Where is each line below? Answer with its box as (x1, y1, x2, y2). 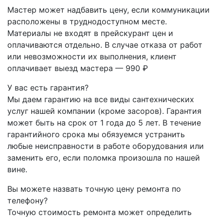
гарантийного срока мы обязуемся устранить (7, 129, 185, 139)
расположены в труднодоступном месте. (7, 16, 167, 26)
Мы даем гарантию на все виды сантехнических (7, 94, 194, 104)
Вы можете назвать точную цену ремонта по (7, 183, 181, 194)
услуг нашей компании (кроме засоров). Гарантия (7, 106, 201, 116)
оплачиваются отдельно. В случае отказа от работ (7, 39, 202, 50)
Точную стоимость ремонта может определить (7, 207, 192, 217)
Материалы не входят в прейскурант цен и (7, 28, 173, 38)
